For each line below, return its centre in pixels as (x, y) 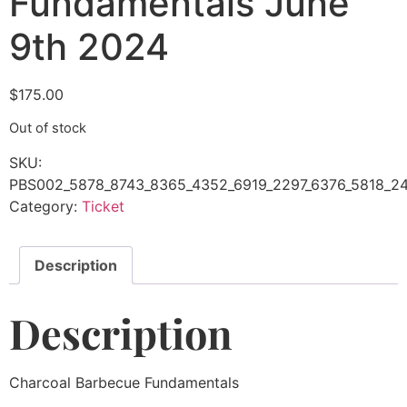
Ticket (103, 206)
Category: (45, 206)
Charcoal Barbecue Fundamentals (124, 382)
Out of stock (48, 129)
